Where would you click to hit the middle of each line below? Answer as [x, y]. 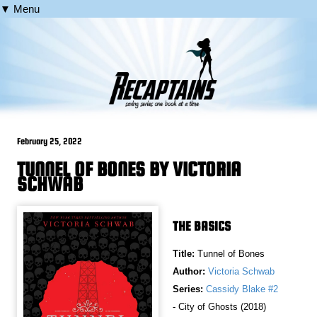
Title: [185, 254]
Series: [188, 289]
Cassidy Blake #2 [242, 289]
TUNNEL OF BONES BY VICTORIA [129, 169]
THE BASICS [202, 226]
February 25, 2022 [50, 142]
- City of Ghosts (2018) [219, 307]
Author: [189, 272]
